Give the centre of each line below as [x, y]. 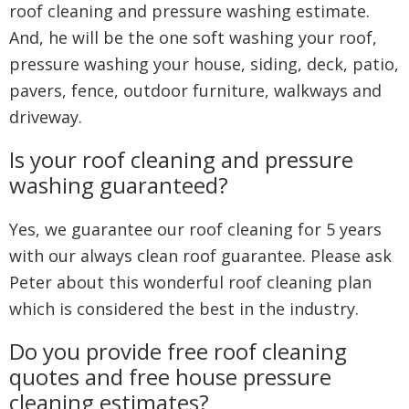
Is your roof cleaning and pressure [181, 159]
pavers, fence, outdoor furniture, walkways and [195, 90]
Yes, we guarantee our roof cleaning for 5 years [195, 229]
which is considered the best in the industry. [184, 309]
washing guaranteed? [119, 185]
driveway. [50, 117]
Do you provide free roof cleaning [178, 351]
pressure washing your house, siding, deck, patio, [204, 64]
